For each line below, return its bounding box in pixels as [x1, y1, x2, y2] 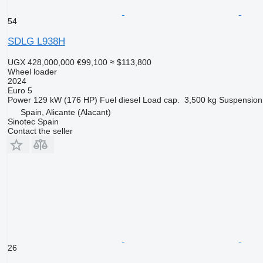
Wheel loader [7, 66, 57, 76]
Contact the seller [7, 126, 73, 136]
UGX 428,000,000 [7, 57, 75, 67]
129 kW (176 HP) [33, 95, 97, 104]
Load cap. [142, 95, 180, 104]
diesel [118, 95, 140, 104]
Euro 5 [7, 85, 32, 95]
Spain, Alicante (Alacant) [20, 107, 111, 117]
